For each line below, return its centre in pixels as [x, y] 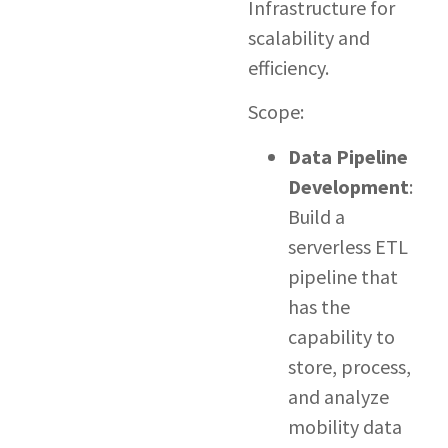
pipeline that [342, 276]
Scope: [279, 112]
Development [348, 186]
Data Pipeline [347, 156]
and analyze [338, 396]
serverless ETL [347, 246]
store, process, [349, 366]
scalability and [308, 37]
